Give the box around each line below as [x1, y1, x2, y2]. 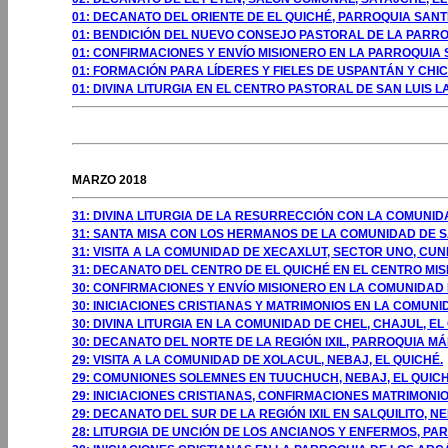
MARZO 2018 [72, 173, 147, 187]
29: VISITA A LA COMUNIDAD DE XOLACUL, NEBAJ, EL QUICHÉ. [72, 353, 443, 367]
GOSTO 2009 [72, 155, 145, 169]
